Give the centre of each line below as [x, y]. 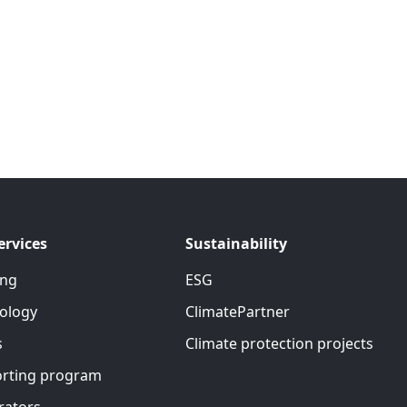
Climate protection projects [279, 343]
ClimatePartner [238, 312]
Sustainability [236, 243]
